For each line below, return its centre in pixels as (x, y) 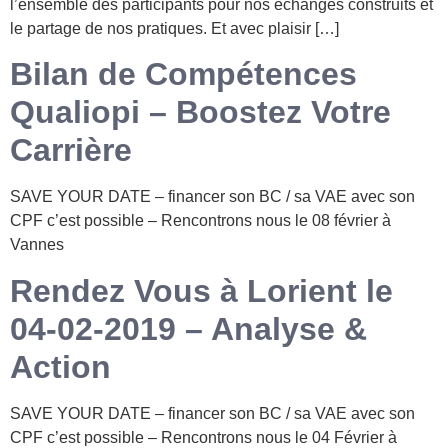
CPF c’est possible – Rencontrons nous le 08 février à (200, 221)
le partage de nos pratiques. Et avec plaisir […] (174, 28)
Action (60, 366)
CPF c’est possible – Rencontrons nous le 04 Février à (203, 437)
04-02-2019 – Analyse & (188, 328)
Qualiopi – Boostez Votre (200, 112)
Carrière (71, 150)
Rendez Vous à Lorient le (201, 290)
